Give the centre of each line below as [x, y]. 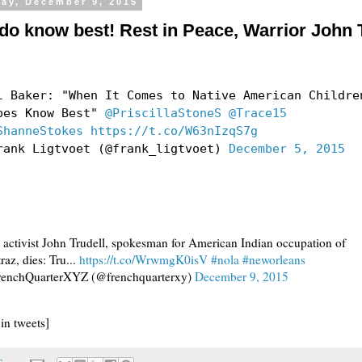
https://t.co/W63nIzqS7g [174, 131]
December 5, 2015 [287, 149]
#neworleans [274, 259]
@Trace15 [258, 114]
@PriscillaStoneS [163, 114]
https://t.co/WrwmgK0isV [143, 259]
